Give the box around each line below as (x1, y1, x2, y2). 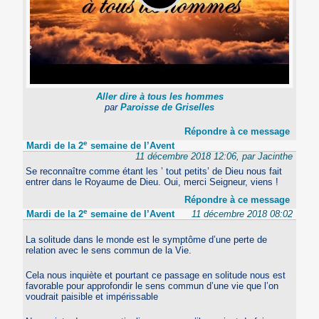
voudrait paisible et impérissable (26, 291, 159, 303)
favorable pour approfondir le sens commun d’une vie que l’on (26, 281, 279, 292)
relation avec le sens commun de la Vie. (26, 245, 192, 256)
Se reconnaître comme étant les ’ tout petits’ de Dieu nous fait (26, 166, 283, 177)
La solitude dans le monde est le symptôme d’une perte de (26, 234, 268, 246)
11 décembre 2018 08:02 (191, 209, 293, 220)
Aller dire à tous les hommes (95, 90, 224, 102)
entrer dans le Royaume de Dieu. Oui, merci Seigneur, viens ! (26, 177, 279, 188)
